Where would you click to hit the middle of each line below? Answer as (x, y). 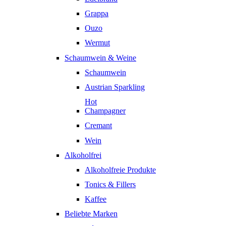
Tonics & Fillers (110, 185)
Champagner (105, 111)
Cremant (98, 126)
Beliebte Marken (91, 214)
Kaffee (96, 199)
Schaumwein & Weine (100, 58)
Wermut (97, 43)
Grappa (97, 14)
